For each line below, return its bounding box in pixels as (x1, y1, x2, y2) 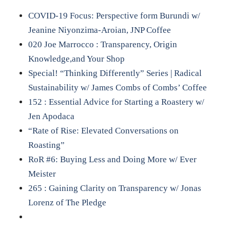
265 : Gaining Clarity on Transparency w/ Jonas (28, 183, 201, 194)
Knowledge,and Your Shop (28, 54, 127, 64)
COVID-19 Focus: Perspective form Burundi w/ (28, 11, 200, 21)
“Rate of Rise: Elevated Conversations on (28, 126, 179, 136)
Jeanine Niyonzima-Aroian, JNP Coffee (28, 25, 171, 35)
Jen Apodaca (28, 111, 74, 122)
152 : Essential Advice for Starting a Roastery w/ (28, 97, 204, 107)
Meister (28, 169, 56, 179)
